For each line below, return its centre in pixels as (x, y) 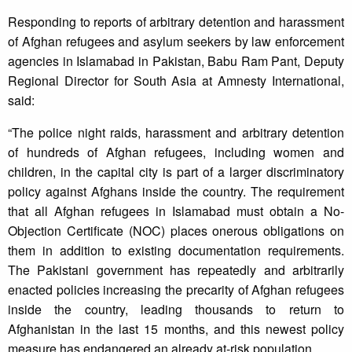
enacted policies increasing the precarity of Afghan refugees (176, 290)
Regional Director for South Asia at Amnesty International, (176, 81)
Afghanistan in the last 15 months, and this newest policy (176, 329)
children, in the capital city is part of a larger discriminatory (176, 172)
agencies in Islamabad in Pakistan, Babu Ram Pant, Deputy (176, 61)
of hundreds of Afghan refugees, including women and (176, 152)
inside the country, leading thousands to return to (176, 310)
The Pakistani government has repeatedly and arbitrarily (176, 270)
